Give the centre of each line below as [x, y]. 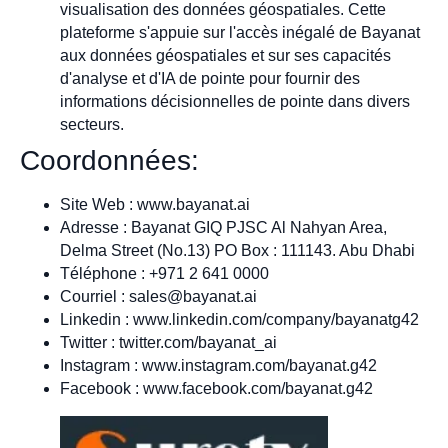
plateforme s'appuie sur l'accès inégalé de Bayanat [240, 33]
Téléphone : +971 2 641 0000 [164, 274]
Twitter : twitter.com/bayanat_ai [168, 343]
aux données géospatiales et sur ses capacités [225, 56]
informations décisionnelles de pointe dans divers [235, 102]
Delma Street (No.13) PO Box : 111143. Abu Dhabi [237, 251]
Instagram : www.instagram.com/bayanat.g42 [218, 366]
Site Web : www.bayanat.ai [155, 205]
